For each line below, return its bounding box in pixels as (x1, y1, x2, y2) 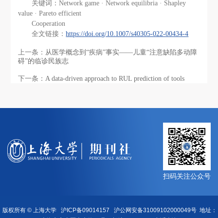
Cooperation (32, 19, 66, 27)
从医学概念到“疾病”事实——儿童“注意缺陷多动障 (45, 49, 198, 56)
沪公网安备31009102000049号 (114, 207, 197, 214)
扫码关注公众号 (163, 173, 211, 181)
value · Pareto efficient (18, 9, 82, 17)
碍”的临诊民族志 (18, 57, 69, 65)
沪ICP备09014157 (61, 207, 111, 214)
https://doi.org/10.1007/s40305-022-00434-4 (66, 30, 189, 37)
